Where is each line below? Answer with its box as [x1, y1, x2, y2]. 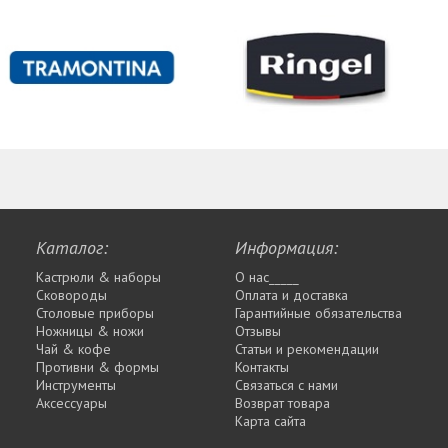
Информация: [235, 235, 338, 259]
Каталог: [36, 235, 108, 259]
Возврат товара [235, 393, 330, 412]
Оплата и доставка [235, 285, 348, 304]
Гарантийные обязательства [235, 303, 402, 322]
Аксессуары [36, 393, 107, 412]
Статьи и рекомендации [235, 339, 379, 358]
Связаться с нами [235, 375, 338, 394]
